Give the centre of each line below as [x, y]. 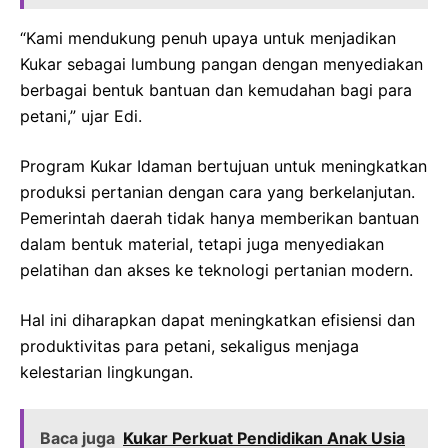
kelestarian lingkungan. [106, 371]
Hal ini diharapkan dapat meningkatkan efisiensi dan [217, 319]
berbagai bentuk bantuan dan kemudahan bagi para [216, 89]
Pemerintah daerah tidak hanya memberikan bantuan [219, 217]
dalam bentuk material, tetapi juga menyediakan [202, 243]
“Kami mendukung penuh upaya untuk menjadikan [208, 37]
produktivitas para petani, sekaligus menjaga [189, 345]
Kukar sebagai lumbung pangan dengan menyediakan [221, 63]
